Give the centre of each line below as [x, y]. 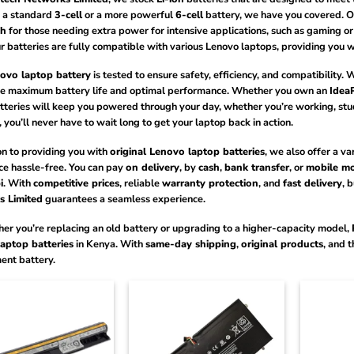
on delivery [152, 167]
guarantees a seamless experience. [124, 199]
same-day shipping [190, 244]
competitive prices [76, 183]
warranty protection [210, 183]
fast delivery [312, 183]
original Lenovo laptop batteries [187, 151]
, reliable [140, 183]
